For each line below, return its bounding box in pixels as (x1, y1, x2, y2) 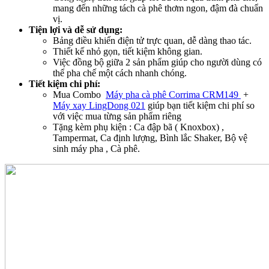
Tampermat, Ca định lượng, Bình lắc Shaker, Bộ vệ (53, 132, 247, 143)
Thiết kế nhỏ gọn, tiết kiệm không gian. (53, 46, 202, 56)
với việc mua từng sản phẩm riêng (53, 110, 181, 121)
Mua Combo (53, 89, 106, 100)
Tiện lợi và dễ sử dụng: (29, 24, 122, 35)
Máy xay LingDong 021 (53, 100, 145, 110)
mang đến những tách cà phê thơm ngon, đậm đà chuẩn (53, 2, 263, 13)
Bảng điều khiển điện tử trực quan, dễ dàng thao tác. (53, 35, 252, 46)
